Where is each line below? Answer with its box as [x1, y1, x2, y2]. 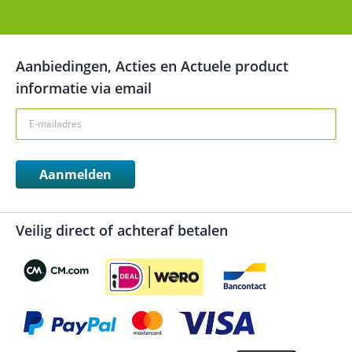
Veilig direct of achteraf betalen [16, 220, 228, 240]
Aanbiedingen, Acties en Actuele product [16, 56, 288, 75]
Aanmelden [39, 165, 112, 183]
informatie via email [16, 78, 152, 97]
